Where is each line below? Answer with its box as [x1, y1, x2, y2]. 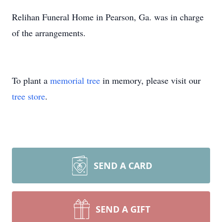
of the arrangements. [12, 27, 86, 39]
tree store [12, 90, 45, 102]
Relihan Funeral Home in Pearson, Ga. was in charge [12, 11, 204, 23]
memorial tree [50, 74, 100, 86]
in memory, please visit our [100, 74, 201, 86]
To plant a [12, 74, 50, 86]
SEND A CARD [94, 160, 152, 171]
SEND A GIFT [96, 203, 150, 215]
